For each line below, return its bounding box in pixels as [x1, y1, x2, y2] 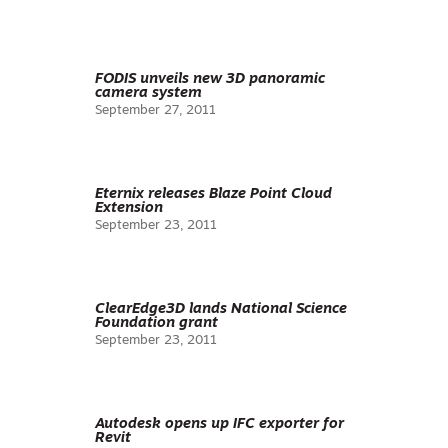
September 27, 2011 [95, 104, 216, 117]
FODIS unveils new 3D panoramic [95, 72, 325, 87]
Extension [95, 201, 163, 216]
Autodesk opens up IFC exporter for [95, 417, 344, 432]
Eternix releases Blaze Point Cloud [95, 187, 332, 202]
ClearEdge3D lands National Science [95, 302, 347, 317]
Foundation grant [95, 316, 218, 331]
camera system [95, 86, 202, 101]
